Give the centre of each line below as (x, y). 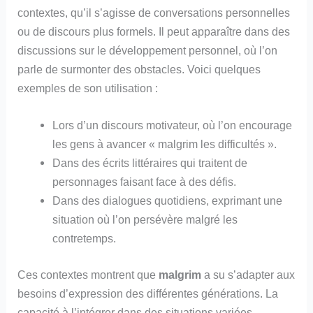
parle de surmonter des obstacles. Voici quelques (139, 70)
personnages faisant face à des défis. (144, 182)
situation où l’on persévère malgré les (145, 220)
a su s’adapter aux (248, 275)
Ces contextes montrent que (88, 275)
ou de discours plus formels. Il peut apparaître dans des (154, 32)
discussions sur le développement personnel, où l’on (148, 51)
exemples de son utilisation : (88, 88)
